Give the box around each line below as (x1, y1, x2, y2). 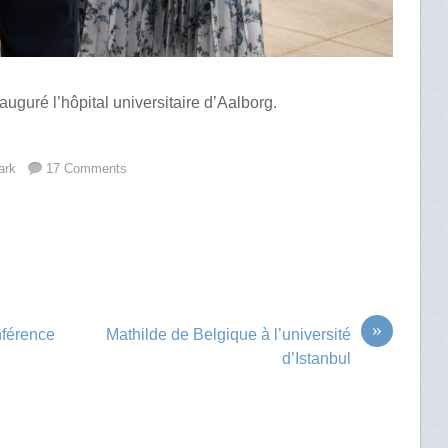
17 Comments (46, 161, 128, 177)
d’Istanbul (281, 350, 351, 368)
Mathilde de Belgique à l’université (105, 326, 351, 344)
